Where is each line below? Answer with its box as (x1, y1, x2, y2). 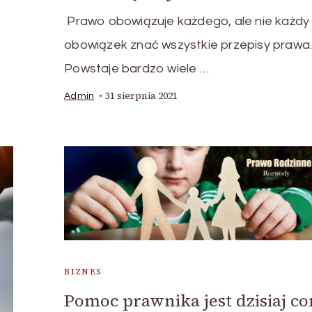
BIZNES (64, 265, 102, 277)
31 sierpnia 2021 (105, 89, 178, 102)
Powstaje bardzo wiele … (64, 62, 209, 75)
